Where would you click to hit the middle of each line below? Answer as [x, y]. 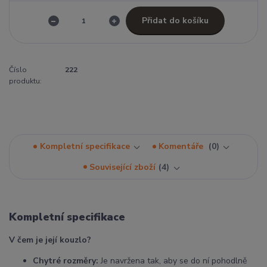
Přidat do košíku [175, 20]
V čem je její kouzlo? [50, 240]
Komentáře [182, 147]
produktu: [25, 81]
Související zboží [123, 167]
